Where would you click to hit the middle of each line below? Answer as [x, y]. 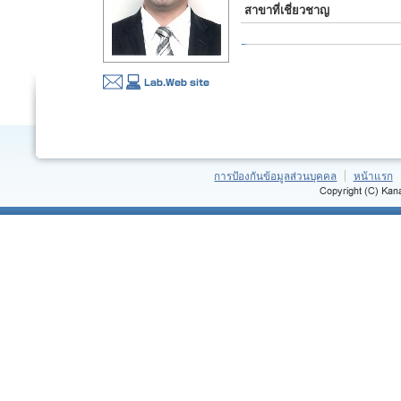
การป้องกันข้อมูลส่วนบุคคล [276, 176]
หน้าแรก [373, 176]
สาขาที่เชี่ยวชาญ [287, 10]
